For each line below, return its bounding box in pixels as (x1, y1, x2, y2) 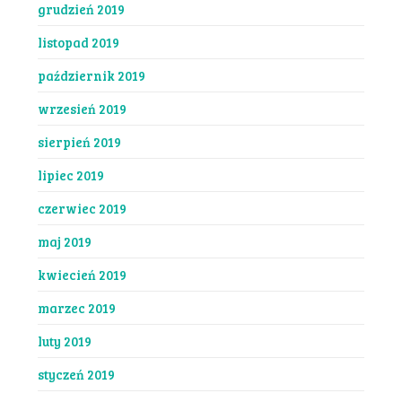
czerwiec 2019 (37, 198, 127, 217)
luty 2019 (37, 331, 92, 350)
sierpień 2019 (37, 132, 121, 151)
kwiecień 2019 (37, 265, 127, 284)
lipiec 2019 (37, 165, 104, 184)
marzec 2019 (37, 298, 116, 317)
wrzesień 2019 (37, 99, 127, 118)
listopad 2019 (37, 32, 119, 51)
